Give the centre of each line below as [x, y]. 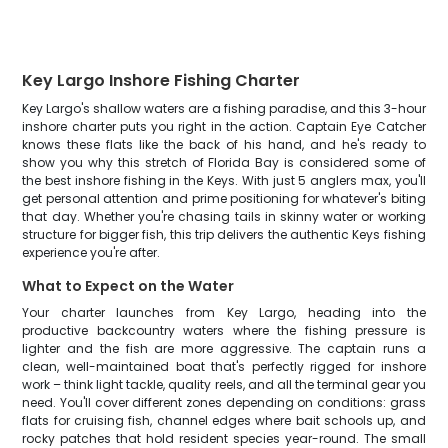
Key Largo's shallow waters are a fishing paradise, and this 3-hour [224, 108]
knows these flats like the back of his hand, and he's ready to [224, 144]
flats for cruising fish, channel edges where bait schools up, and [224, 420]
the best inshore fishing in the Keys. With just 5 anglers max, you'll [224, 180]
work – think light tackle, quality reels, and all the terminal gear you [224, 384]
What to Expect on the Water [128, 286]
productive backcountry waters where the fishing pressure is [224, 330]
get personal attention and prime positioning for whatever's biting [224, 198]
